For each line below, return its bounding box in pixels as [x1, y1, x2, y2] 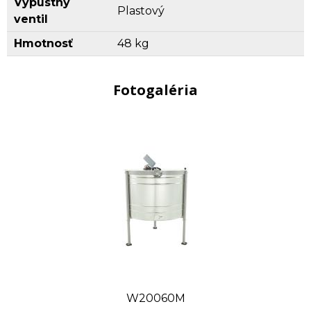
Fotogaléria [113, 80, 198, 99]
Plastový [117, 3, 165, 17]
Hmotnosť [14, 36, 73, 50]
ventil [14, 12, 48, 26]
